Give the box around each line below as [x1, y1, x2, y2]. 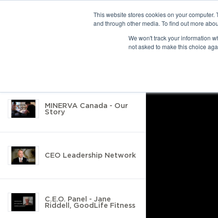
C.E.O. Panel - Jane [45, 195, 111, 203]
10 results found [10, 20, 70, 31]
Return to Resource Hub [30, 45, 117, 53]
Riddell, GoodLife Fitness [45, 201, 135, 209]
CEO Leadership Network [45, 151, 136, 159]
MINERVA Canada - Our [45, 101, 128, 109]
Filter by [7, 69, 37, 77]
